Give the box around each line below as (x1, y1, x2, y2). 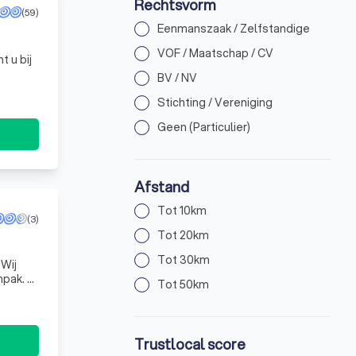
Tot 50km (157, 276, 210, 292)
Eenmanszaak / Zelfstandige (157, 20, 311, 37)
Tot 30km (157, 251, 211, 268)
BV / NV (157, 69, 198, 86)
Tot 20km (157, 226, 210, 243)
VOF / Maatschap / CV (157, 44, 274, 61)
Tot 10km (157, 202, 207, 219)
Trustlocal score (134, 333, 246, 354)
